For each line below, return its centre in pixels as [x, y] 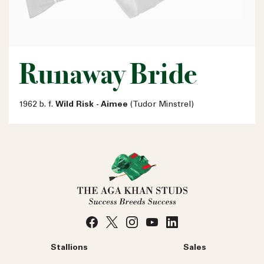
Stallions [69, 248]
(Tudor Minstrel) [161, 105]
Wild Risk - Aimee [92, 105]
